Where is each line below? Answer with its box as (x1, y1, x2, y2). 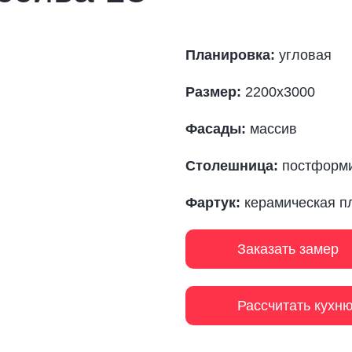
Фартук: (185, 195, 240, 211)
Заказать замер (237, 240, 339, 257)
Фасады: (185, 121, 246, 137)
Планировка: (185, 47, 275, 64)
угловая (275, 47, 332, 64)
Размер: (185, 84, 241, 101)
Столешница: (185, 158, 278, 174)
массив (246, 121, 297, 137)
